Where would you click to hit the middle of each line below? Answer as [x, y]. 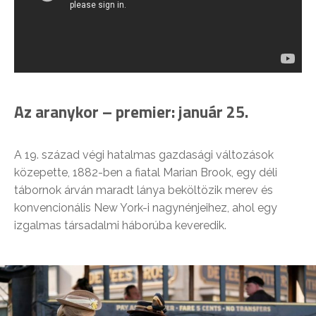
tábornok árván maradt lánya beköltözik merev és [144, 190]
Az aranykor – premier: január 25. [131, 111]
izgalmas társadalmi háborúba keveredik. [120, 225]
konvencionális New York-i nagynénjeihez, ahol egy [146, 207]
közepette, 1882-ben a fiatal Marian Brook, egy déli [146, 172]
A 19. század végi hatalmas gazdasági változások [144, 154]
